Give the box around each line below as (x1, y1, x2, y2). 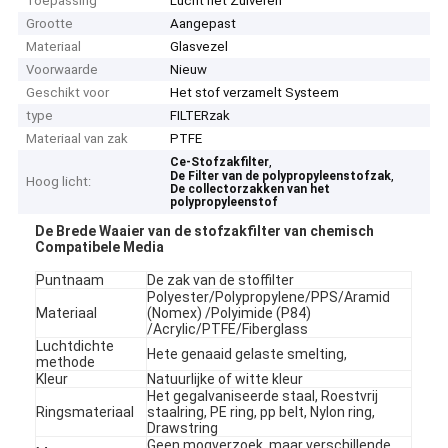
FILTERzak (170, 108, 231, 124)
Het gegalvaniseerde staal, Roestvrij (147, 387, 379, 404)
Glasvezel (170, 39, 229, 55)
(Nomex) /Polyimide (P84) (147, 304, 312, 321)
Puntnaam (36, 271, 105, 288)
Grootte (26, 16, 74, 32)
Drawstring (147, 419, 219, 436)
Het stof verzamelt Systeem (170, 85, 340, 101)
